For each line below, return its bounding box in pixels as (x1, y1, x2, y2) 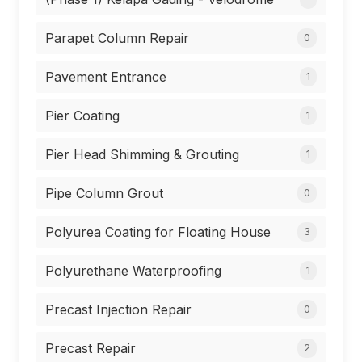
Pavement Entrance (45, 69, 166, 85)
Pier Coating (45, 107, 120, 124)
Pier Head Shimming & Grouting (45, 146, 239, 162)
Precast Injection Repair (45, 301, 192, 318)
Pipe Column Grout (45, 185, 163, 201)
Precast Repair (45, 340, 136, 356)
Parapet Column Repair (45, 30, 189, 46)
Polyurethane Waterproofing (45, 263, 221, 279)
